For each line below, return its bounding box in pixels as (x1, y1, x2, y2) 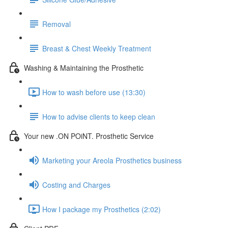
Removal (42, 18, 71, 29)
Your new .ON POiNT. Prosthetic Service (24, 130, 154, 141)
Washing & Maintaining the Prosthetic (24, 62, 144, 73)
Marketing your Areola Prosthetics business (42, 155, 182, 165)
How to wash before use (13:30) (42, 87, 146, 97)
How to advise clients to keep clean (42, 111, 155, 122)
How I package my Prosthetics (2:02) (42, 204, 161, 214)
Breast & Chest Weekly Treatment (42, 43, 151, 53)
